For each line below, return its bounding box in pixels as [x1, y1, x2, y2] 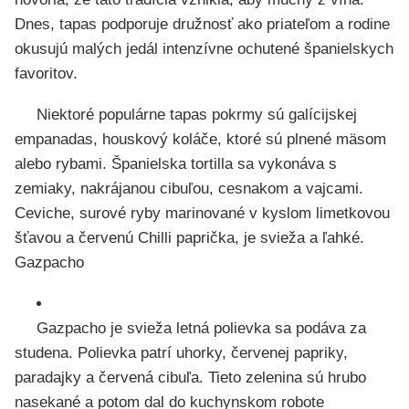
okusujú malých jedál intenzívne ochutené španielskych [15, 40, 393, 58]
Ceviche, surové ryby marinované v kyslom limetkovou [15, 204, 390, 222]
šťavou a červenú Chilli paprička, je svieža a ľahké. [15, 229, 364, 246]
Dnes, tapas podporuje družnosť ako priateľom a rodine [15, 16, 390, 33]
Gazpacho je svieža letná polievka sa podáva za [37, 320, 366, 337]
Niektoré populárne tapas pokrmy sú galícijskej [37, 106, 357, 123]
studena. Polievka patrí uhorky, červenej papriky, [15, 344, 348, 362]
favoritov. [15, 65, 78, 82]
